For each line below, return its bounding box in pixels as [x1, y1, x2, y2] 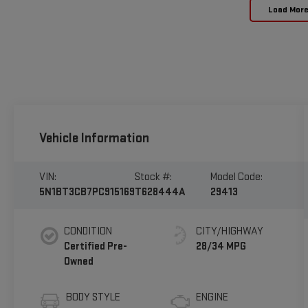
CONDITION [63, 225, 112, 239]
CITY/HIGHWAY [196, 225, 264, 239]
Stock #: [135, 170, 173, 184]
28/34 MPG [196, 240, 247, 254]
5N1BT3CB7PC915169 [38, 186, 135, 199]
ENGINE [196, 291, 229, 305]
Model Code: [210, 170, 263, 184]
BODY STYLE [65, 291, 120, 305]
